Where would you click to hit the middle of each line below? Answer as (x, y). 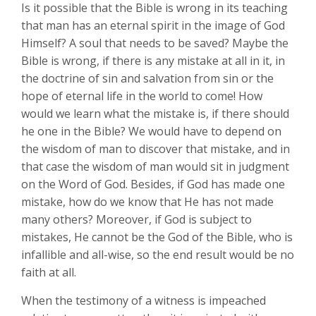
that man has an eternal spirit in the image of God (153, 25)
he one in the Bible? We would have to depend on (151, 131)
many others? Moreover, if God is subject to (136, 219)
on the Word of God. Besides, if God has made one (153, 184)
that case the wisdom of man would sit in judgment (155, 166)
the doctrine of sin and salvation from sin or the (147, 78)
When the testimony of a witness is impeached (144, 300)
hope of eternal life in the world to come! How (142, 96)
